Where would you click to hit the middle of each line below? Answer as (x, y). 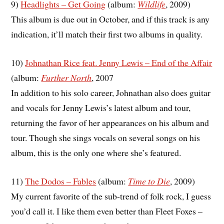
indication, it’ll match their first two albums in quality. (107, 34)
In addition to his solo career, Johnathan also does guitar (111, 92)
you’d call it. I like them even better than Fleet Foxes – (107, 211)
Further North (66, 77)
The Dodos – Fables (61, 181)
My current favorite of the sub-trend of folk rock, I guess (111, 196)
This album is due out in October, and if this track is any (110, 19)
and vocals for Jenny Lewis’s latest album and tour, (101, 107)
